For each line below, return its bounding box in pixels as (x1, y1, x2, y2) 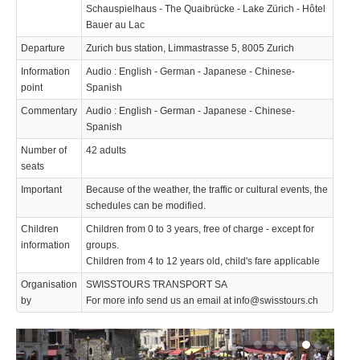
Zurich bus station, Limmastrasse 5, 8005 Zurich (86, 42, 294, 54)
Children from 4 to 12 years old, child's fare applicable (86, 255, 320, 267)
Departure (21, 42, 65, 54)
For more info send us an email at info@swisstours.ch (86, 294, 318, 306)
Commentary (21, 104, 77, 117)
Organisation (21, 278, 77, 290)
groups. (86, 239, 119, 251)
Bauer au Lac (86, 18, 145, 31)
